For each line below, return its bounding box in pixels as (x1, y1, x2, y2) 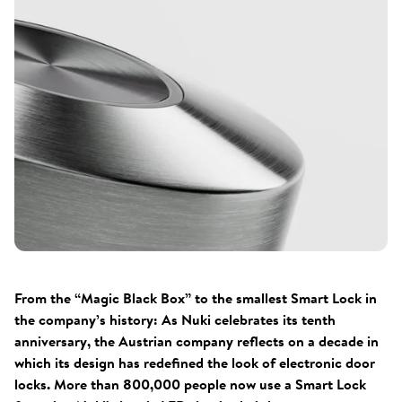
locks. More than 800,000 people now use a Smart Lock (14, 373, 366, 395)
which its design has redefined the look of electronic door (14, 352, 375, 373)
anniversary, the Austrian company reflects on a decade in (14, 330, 379, 352)
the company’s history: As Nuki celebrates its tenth (14, 309, 336, 330)
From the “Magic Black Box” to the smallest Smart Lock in (14, 287, 377, 309)
